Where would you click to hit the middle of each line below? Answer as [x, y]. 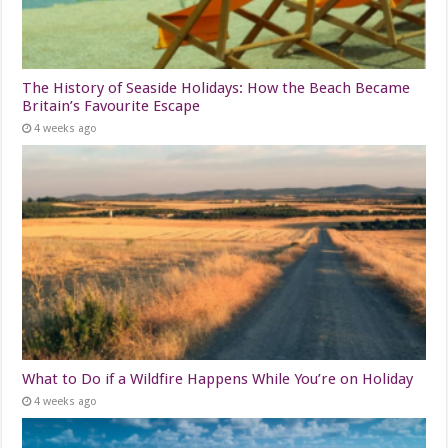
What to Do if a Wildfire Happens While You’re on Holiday [218, 378]
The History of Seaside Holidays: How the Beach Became [216, 87]
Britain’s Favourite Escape [111, 105]
